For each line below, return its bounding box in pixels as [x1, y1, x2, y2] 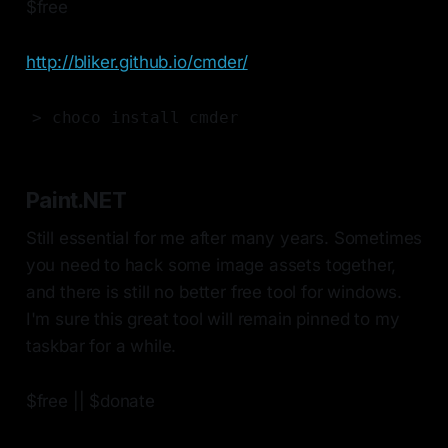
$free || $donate [25, 391, 155, 412]
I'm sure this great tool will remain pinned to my [25, 309, 400, 330]
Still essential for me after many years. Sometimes [25, 228, 423, 249]
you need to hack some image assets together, [25, 255, 397, 276]
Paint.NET [25, 187, 127, 214]
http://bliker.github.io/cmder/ [25, 52, 248, 73]
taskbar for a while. [25, 336, 177, 357]
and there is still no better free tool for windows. [25, 282, 403, 303]
